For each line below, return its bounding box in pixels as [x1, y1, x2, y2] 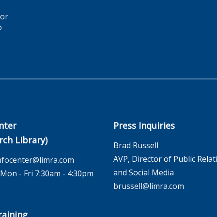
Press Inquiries [113, 120, 175, 131]
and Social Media [113, 167, 174, 178]
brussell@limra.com [113, 181, 184, 191]
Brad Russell [113, 140, 158, 151]
